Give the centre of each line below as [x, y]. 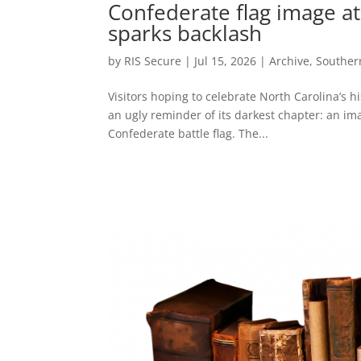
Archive [290, 60]
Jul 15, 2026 [226, 60]
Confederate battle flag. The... [189, 133]
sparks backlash [185, 33]
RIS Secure [153, 60]
